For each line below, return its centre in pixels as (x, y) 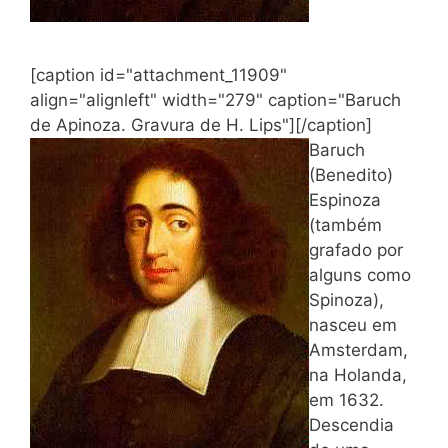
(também (345, 225)
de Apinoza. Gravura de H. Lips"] (162, 125)
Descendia (351, 425)
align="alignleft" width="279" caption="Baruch (215, 100)
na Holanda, (358, 375)
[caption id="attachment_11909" (158, 75)
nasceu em (353, 325)
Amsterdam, (358, 350)
